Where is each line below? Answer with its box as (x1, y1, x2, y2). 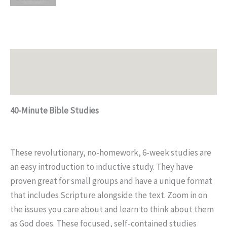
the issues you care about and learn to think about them (10, 204, 214, 215)
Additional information (10, 78, 93, 89)
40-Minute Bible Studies (10, 105, 172, 117)
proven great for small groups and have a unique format (10, 175, 212, 187)
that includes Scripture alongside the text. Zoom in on (10, 190, 207, 201)
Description (10, 55, 53, 66)
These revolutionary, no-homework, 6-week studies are (10, 147, 211, 159)
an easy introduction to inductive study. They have (10, 161, 193, 173)
